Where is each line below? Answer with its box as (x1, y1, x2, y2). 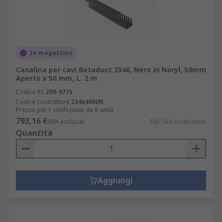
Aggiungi (97, 175, 133, 186)
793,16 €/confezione (149, 117, 206, 126)
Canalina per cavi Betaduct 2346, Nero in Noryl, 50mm (16, 65, 206, 74)
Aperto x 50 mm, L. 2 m (16, 73, 97, 83)
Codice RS (16, 88, 44, 96)
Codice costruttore (16, 98, 69, 106)
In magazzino (30, 49, 73, 57)
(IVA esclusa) (48, 117, 84, 126)
